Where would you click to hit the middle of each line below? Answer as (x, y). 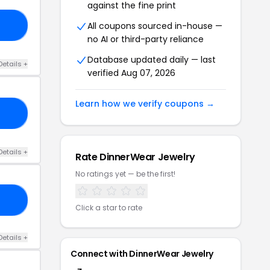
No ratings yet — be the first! (125, 174)
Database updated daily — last (152, 59)
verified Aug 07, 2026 (131, 73)
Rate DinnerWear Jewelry (135, 157)
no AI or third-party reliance (146, 39)
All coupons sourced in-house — (155, 26)
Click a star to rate (109, 207)
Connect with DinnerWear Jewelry (142, 253)
